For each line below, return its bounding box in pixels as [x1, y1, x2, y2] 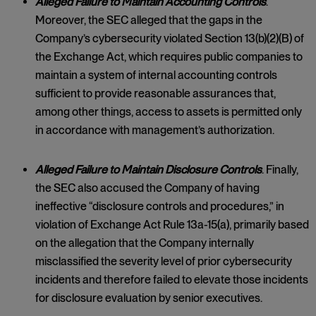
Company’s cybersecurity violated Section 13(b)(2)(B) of [35, 32, 304, 45]
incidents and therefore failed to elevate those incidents [35, 273, 308, 286]
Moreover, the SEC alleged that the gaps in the [35, 13, 262, 27]
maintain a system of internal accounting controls [35, 68, 277, 82]
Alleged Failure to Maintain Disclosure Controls [35, 163, 262, 176]
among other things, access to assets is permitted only [35, 105, 302, 119]
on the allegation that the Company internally [35, 236, 254, 250]
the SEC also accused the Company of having [35, 181, 260, 195]
